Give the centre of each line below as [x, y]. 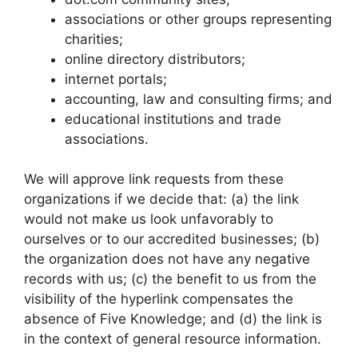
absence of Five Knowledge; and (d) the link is [173, 319]
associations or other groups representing [198, 19]
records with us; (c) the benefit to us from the [170, 279]
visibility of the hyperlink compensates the [159, 299]
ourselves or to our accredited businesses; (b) [172, 239]
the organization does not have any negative [167, 259]
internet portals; [116, 79]
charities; [94, 39]
